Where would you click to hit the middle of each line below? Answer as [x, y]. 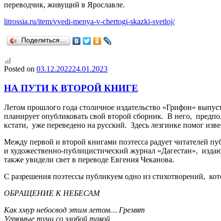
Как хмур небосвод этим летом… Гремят [74, 210]
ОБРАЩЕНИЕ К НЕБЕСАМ [52, 193]
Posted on [19, 69]
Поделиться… [44, 40]
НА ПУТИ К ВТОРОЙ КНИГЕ [71, 88]
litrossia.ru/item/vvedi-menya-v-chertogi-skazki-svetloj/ [89, 22]
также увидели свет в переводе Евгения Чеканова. [89, 159]
